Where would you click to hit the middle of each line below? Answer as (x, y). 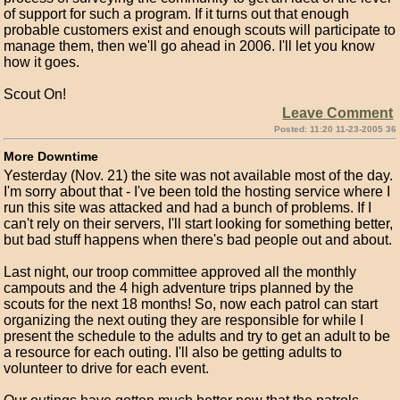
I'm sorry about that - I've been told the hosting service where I (197, 192)
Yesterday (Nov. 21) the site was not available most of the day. (199, 175)
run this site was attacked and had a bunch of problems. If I (188, 208)
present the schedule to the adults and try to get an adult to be (197, 336)
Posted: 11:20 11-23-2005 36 (335, 129)
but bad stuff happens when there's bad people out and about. (198, 240)
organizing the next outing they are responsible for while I (184, 320)
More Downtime (51, 156)
